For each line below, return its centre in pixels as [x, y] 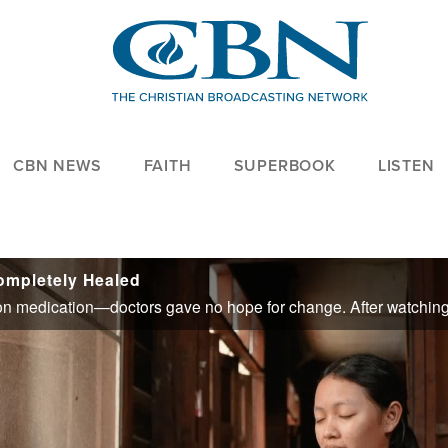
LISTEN [406, 166]
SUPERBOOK [284, 166]
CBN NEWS [57, 166]
